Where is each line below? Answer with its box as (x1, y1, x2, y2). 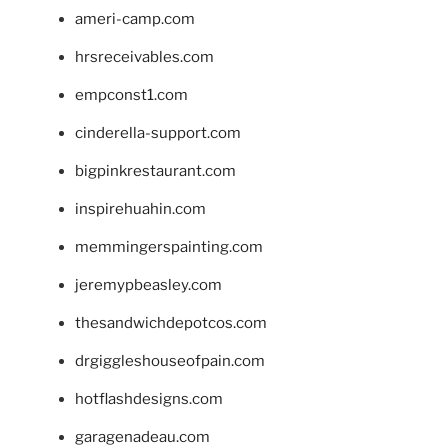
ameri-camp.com (75, 9, 195, 28)
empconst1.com (75, 85, 188, 104)
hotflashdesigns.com (75, 389, 223, 408)
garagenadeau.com (75, 427, 210, 446)
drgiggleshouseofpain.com (75, 351, 265, 370)
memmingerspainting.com (75, 237, 263, 256)
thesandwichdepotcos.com (75, 313, 267, 332)
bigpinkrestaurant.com (75, 161, 236, 180)
